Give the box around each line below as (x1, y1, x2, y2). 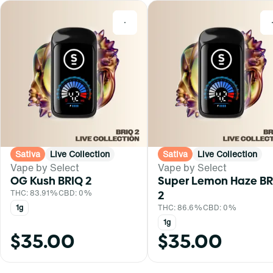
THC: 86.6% (158, 202, 203, 213)
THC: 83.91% (10, 187, 58, 198)
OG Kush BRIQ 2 (10, 172, 91, 188)
